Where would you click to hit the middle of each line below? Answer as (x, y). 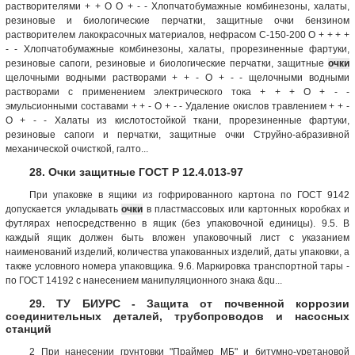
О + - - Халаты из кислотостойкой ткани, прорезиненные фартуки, (177, 120)
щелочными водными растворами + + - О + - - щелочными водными (177, 77)
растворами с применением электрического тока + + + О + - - (177, 92)
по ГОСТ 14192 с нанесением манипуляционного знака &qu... (144, 280)
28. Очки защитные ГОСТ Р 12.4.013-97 (136, 172)
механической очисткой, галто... (77, 149)
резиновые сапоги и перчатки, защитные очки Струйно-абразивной (177, 134)
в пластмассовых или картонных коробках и (246, 209)
